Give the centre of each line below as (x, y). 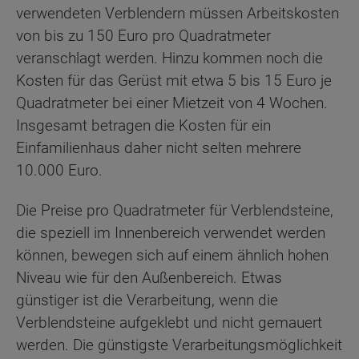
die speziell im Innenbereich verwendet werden (171, 233)
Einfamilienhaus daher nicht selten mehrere (159, 147)
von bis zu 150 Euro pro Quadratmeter (143, 35)
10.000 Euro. (59, 170)
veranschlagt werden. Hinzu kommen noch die (169, 58)
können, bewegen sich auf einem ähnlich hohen (172, 256)
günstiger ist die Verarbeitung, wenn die (147, 301)
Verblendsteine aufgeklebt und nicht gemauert (169, 323)
